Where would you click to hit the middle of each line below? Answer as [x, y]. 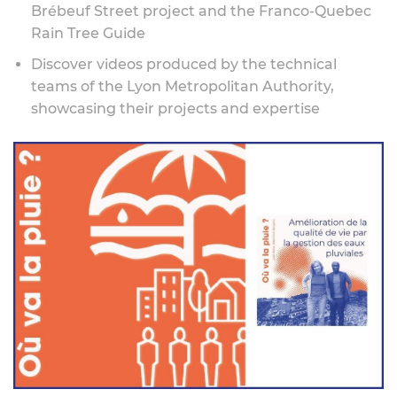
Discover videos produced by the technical [184, 64]
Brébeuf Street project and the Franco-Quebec [201, 11]
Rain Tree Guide [88, 33]
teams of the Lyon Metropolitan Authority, [183, 86]
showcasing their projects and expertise [175, 109]
